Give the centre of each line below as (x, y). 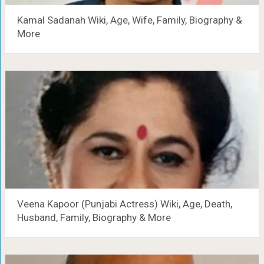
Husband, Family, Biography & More (94, 217)
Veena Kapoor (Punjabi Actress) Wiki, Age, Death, (124, 204)
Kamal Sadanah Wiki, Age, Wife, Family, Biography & (129, 20)
